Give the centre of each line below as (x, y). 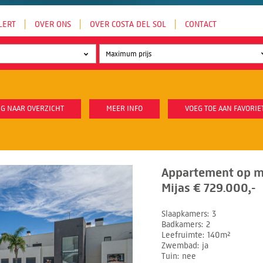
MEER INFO (124, 109)
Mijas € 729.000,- (208, 188)
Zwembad (179, 245)
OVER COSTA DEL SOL (128, 24)
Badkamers (181, 224)
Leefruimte (182, 235)
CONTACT (201, 24)
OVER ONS (53, 24)
